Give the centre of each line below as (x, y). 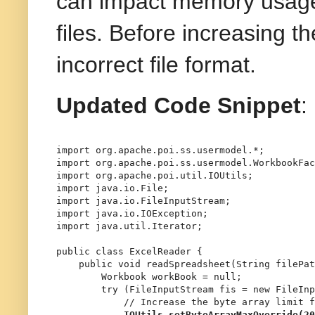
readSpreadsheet (188, 264)
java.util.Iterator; (146, 226)
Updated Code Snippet (179, 106)
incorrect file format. (156, 65)
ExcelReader (160, 251)
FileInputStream (172, 289)
